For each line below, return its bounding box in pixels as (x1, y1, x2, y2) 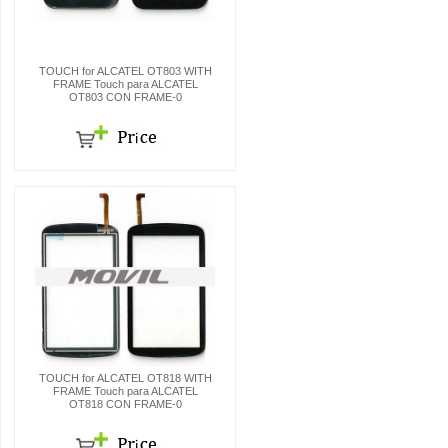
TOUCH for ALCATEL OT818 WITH (38, 372, 212, 384)
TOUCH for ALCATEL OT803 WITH (38, 65, 212, 77)
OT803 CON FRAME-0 (68, 91, 182, 103)
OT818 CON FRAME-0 (68, 398, 182, 410)
